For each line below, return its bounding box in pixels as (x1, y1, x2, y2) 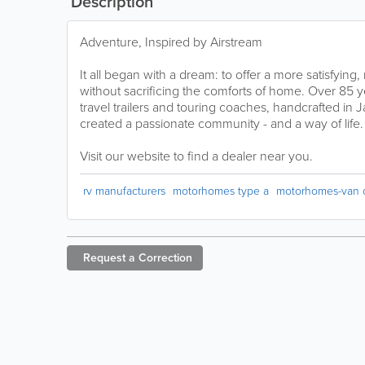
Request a (83, 249, 135, 266)
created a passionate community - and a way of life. (80, 114, 363, 132)
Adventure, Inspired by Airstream (80, 33, 262, 51)
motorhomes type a (173, 182, 269, 198)
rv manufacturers (83, 182, 165, 198)
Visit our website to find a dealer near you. (80, 147, 313, 165)
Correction (139, 249, 192, 266)
